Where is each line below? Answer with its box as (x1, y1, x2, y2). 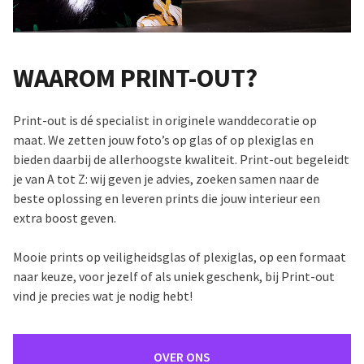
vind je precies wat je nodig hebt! (13, 287, 193, 304)
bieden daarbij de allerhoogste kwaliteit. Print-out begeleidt (13, 150, 349, 167)
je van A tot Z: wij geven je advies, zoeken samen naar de (13, 170, 319, 187)
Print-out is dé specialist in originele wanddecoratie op (13, 111, 317, 128)
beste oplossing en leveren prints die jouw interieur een (13, 189, 320, 206)
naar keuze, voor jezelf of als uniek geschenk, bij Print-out (13, 267, 335, 284)
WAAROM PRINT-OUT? (13, 61, 258, 94)
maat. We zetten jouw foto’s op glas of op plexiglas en (13, 131, 314, 148)
